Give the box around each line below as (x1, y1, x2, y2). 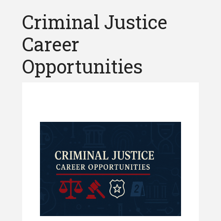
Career (22, 32, 79, 56)
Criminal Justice (22, 9, 167, 34)
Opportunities (22, 54, 143, 78)
